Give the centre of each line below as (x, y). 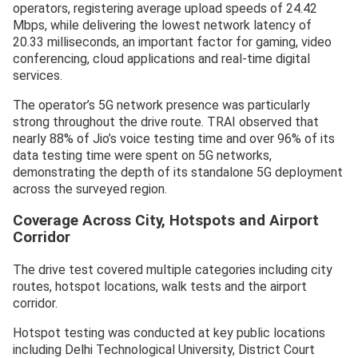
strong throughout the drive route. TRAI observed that (166, 122)
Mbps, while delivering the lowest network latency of (162, 26)
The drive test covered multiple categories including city (173, 269)
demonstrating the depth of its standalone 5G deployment (178, 173)
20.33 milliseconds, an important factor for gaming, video (172, 42)
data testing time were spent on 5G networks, (142, 156)
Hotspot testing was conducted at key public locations (169, 332)
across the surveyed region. (90, 189)
